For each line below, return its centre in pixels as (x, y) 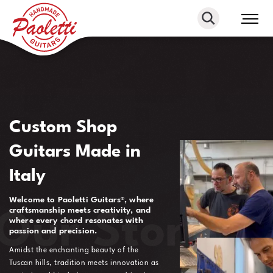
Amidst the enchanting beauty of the (74, 251)
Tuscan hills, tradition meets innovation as (84, 264)
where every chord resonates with (76, 221)
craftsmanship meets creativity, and (80, 211)
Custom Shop (63, 128)
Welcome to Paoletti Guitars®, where (82, 200)
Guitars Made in (75, 152)
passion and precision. (54, 231)
